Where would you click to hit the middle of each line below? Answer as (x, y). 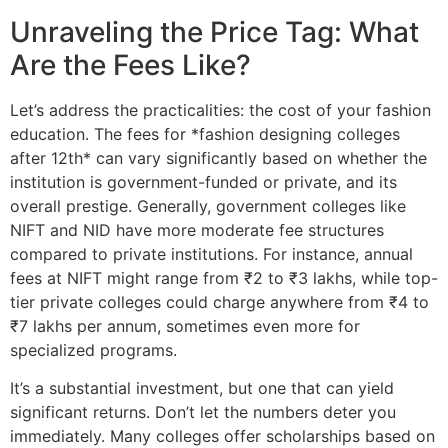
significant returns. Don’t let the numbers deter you (203, 412)
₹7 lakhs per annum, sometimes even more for (185, 326)
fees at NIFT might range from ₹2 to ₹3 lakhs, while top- (224, 278)
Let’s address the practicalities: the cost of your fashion (220, 110)
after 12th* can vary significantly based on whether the (218, 158)
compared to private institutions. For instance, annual (211, 254)
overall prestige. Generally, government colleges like (208, 206)
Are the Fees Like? (130, 65)
